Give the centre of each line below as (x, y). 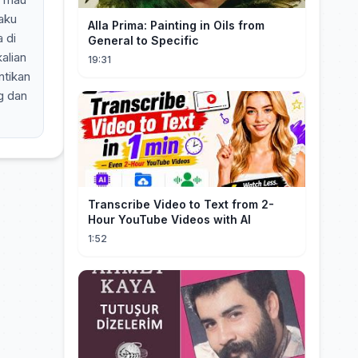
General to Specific (143, 40)
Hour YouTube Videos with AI (169, 219)
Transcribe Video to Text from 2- (181, 204)
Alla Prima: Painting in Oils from (176, 25)
